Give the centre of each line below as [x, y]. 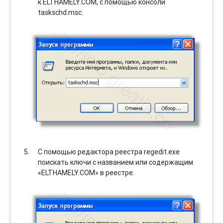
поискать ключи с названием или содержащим [116, 163]
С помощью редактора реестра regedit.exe [109, 152]
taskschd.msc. [61, 13]
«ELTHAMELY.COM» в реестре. [86, 173]
